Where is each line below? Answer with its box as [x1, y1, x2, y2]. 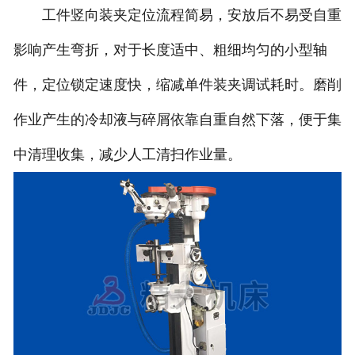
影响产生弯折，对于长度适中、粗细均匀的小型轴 [13, 42, 327, 59]
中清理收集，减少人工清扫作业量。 [13, 147, 242, 163]
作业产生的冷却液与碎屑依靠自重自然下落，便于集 [13, 112, 342, 128]
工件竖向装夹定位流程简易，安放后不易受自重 [13, 7, 342, 24]
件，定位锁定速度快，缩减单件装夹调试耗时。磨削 [13, 77, 342, 94]
